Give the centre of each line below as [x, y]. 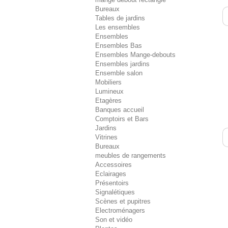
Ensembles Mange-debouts [135, 55]
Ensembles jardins [122, 64]
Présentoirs [112, 183]
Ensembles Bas [119, 46]
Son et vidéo [114, 220]
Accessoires [113, 165]
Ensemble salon [119, 73]
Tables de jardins [120, 18]
